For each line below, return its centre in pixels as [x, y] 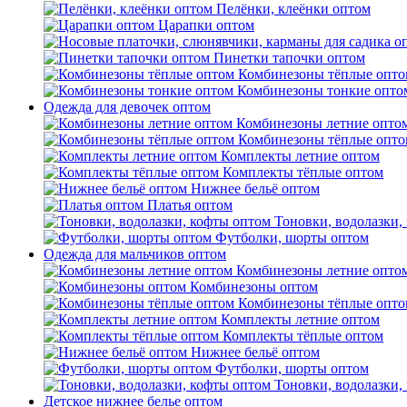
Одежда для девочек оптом [127, 107]
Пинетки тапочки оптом [289, 58]
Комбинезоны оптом [254, 287]
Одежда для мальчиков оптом [135, 254]
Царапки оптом [206, 25]
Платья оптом [190, 205]
